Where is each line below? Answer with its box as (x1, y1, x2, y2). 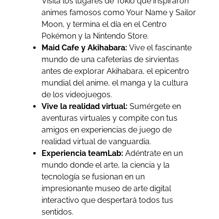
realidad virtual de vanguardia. (41, 136, 151, 146)
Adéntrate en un (123, 148, 183, 158)
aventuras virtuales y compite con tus (41, 113, 177, 123)
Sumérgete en (129, 101, 181, 111)
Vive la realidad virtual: (41, 101, 130, 111)
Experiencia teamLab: (41, 148, 123, 158)
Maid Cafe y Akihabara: (41, 43, 129, 52)
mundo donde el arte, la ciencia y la (41, 160, 170, 170)
